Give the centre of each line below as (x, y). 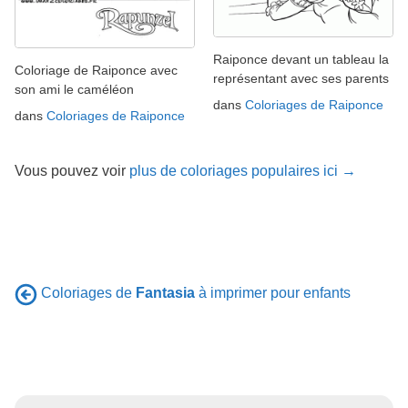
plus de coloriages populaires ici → (243, 171)
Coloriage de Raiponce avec (96, 71)
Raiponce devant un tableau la (301, 59)
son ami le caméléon (74, 90)
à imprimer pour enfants (273, 293)
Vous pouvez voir (72, 171)
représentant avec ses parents (301, 78)
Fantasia (165, 293)
